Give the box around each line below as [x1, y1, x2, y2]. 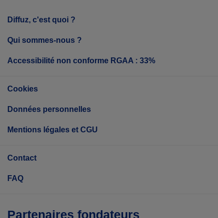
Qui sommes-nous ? [7, 36, 82, 44]
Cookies [7, 84, 38, 93]
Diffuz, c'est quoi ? [7, 15, 75, 24]
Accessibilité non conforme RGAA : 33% [7, 56, 155, 65]
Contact [7, 153, 36, 162]
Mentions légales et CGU [7, 125, 98, 134]
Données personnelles [7, 105, 91, 113]
